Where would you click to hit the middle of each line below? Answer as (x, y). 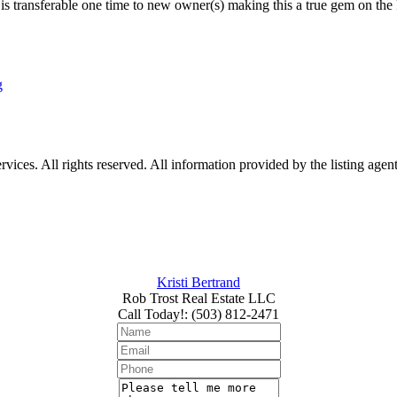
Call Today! (151, 315)
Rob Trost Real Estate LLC (198, 299)
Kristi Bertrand (198, 283)
